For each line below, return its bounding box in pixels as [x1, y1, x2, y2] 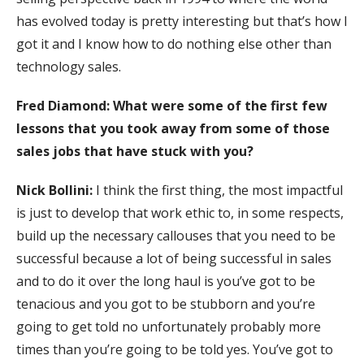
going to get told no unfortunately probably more [16, 317, 321, 336]
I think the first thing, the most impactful [96, 180, 343, 199]
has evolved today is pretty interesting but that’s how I [16, 11, 348, 30]
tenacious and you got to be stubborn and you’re [16, 294, 315, 313]
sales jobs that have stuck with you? [16, 141, 253, 160]
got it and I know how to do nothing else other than [16, 34, 331, 53]
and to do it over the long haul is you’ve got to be [16, 271, 315, 290]
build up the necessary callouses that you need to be [16, 226, 336, 245]
